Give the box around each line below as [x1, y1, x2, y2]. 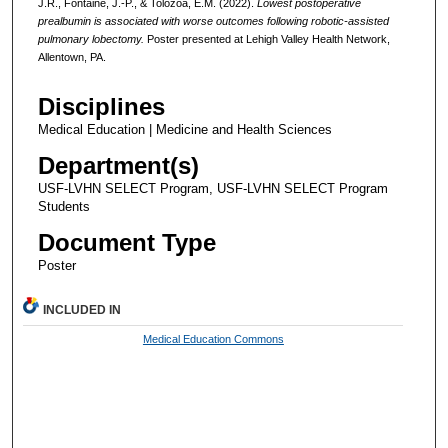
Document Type [37, 228, 216, 256]
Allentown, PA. [37, 51, 106, 64]
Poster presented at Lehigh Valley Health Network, [143, 33, 390, 46]
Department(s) [37, 151, 199, 179]
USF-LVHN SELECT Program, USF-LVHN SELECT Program [37, 180, 388, 196]
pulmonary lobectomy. [37, 33, 144, 46]
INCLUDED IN [43, 302, 122, 317]
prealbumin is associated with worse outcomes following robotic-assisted [37, 15, 389, 28]
